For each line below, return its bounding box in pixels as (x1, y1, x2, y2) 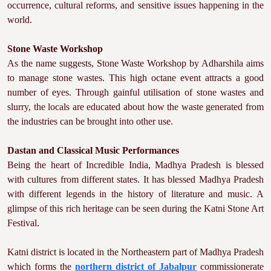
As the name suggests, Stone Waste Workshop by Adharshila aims (7, 58, 264, 68)
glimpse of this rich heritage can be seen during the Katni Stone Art (7, 203, 264, 214)
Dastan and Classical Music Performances (7, 145, 179, 155)
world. (7, 15, 32, 25)
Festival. (7, 218, 39, 228)
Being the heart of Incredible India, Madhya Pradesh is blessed (7, 160, 264, 170)
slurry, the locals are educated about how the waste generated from (7, 102, 264, 112)
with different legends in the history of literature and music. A (7, 189, 264, 199)
